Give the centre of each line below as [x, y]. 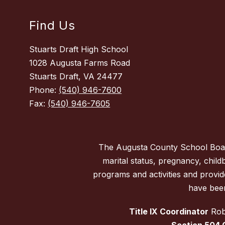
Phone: [44, 90]
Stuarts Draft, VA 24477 [76, 77]
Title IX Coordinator [168, 212]
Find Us [52, 26]
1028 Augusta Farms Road [80, 63]
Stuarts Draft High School [79, 49]
